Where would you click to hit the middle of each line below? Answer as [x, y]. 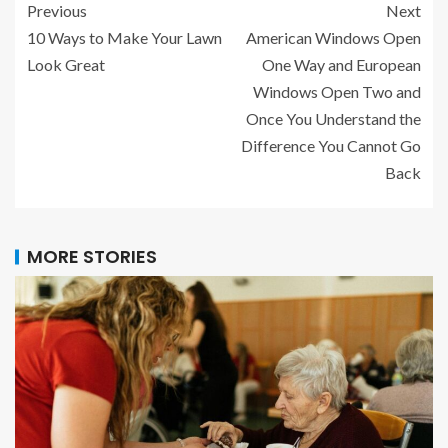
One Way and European [341, 65]
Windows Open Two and [337, 92]
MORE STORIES [92, 257]
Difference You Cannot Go [331, 146]
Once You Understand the [333, 119]
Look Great [66, 65]
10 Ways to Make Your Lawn [124, 38]
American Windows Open [333, 38]
